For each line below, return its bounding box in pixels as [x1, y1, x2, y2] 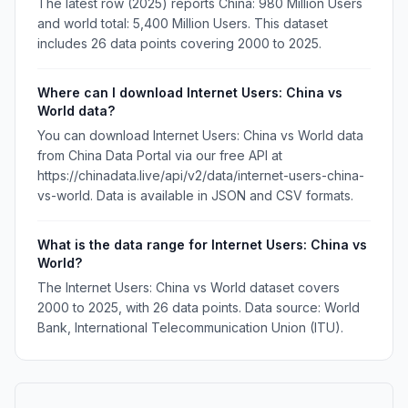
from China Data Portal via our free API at [37, 148, 282, 163]
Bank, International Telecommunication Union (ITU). [37, 320, 343, 335]
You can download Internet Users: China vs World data [37, 127, 363, 143]
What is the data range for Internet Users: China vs [37, 237, 367, 252]
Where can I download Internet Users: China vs [37, 85, 342, 100]
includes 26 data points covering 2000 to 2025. [37, 36, 321, 51]
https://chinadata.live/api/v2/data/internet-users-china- [37, 168, 364, 183]
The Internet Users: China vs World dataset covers [37, 280, 340, 295]
